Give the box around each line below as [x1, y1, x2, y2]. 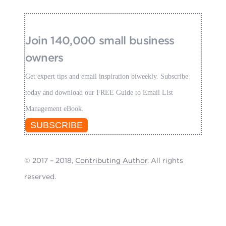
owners [25, 50, 64, 64]
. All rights [147, 156, 184, 164]
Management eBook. [25, 104, 84, 112]
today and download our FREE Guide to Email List [25, 88, 174, 96]
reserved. [24, 172, 56, 181]
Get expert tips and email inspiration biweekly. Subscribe [25, 72, 189, 80]
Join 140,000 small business [25, 33, 175, 47]
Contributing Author [75, 156, 148, 164]
